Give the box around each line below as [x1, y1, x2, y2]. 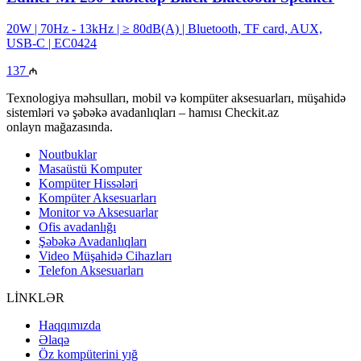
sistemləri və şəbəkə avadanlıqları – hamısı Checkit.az [6, 105, 279, 119]
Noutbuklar [39, 147, 97, 161]
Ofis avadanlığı [39, 219, 116, 234]
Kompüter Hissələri [39, 176, 138, 190]
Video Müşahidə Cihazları [39, 248, 172, 263]
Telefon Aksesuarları [39, 263, 143, 277]
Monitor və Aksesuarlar [39, 205, 158, 219]
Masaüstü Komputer [39, 161, 142, 176]
